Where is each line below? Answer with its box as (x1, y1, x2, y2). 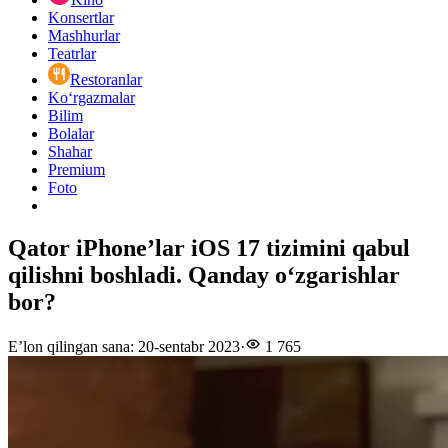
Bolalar (48, 125, 94, 143)
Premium (48, 161, 105, 179)
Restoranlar (70, 71, 142, 89)
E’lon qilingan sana (8, 338, 130, 356)
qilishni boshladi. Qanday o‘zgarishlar (8, 262, 400, 289)
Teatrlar (48, 45, 96, 63)
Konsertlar (48, 9, 114, 27)
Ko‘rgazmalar (48, 89, 135, 107)
